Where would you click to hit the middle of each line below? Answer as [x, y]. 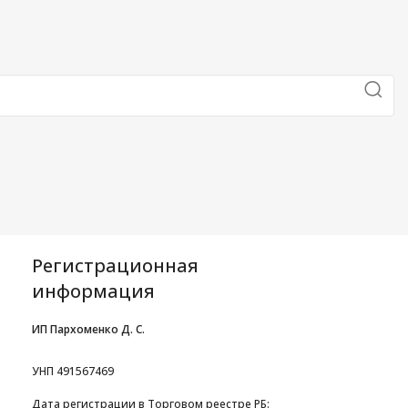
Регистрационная [115, 265]
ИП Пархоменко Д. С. [88, 329]
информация [93, 291]
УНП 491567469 [73, 371]
